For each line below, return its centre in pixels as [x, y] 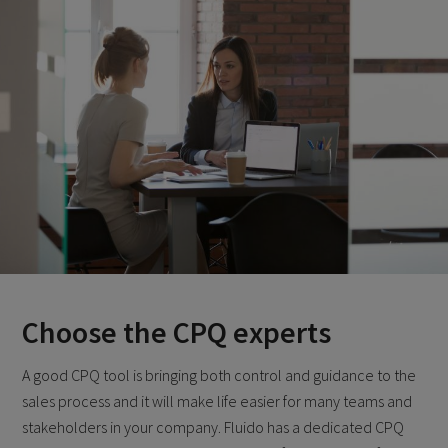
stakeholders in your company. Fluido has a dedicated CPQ [213, 427]
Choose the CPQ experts [177, 331]
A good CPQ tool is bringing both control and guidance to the [219, 375]
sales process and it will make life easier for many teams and [217, 401]
